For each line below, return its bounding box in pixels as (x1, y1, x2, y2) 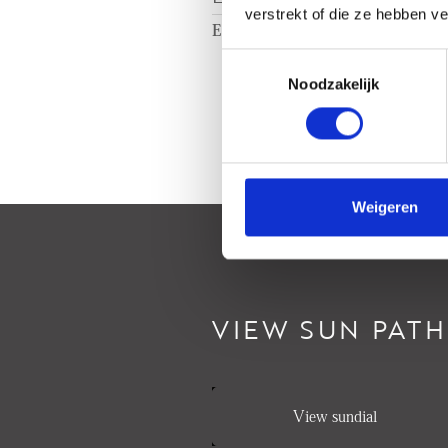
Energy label (212, 22, 303, 39)
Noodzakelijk (288, 75, 380, 93)
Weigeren (351, 198, 418, 216)
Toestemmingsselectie (221, 51, 369, 69)
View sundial (292, 408, 377, 425)
